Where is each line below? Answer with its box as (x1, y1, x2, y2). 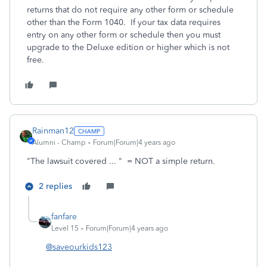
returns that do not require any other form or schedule (27, 5, 234, 15)
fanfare (51, 212, 77, 222)
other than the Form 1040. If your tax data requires (27, 17, 221, 27)
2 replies (39, 181, 72, 191)
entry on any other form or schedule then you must (27, 30, 221, 40)
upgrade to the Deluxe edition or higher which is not (27, 42, 229, 52)
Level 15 (51, 224, 79, 232)
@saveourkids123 (46, 242, 112, 252)
